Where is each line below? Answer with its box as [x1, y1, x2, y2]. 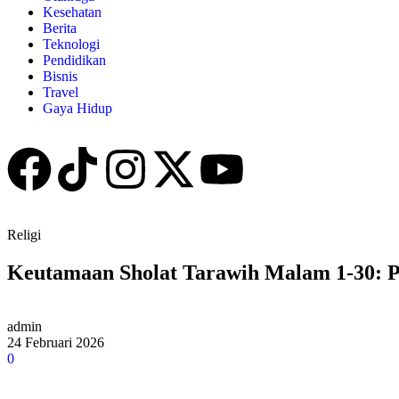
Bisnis [43, 69, 77, 84]
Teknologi [43, 37, 100, 52]
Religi [7, 227, 41, 242]
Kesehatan [43, 4, 102, 20]
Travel [43, 85, 78, 100]
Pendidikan [43, 53, 106, 68]
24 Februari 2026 [7, 334, 104, 350]
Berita [43, 20, 77, 36]
